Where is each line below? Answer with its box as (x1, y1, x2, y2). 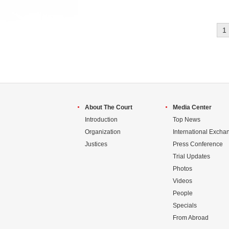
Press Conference (173, 141, 223, 148)
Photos (173, 165, 192, 172)
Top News (173, 116, 200, 123)
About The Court (85, 104, 132, 111)
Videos (173, 177, 192, 185)
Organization (85, 128, 121, 135)
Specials (173, 202, 197, 209)
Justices (85, 141, 107, 148)
